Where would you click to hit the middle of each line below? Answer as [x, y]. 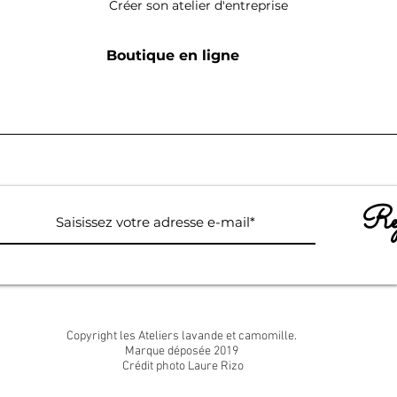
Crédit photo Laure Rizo [182, 366]
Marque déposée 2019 [182, 351]
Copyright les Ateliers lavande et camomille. [182, 336]
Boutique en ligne [173, 55]
